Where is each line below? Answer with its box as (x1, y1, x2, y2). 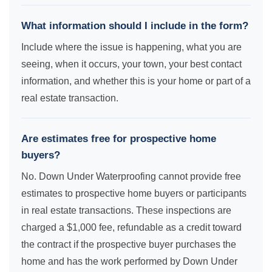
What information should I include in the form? (21, 20, 248, 32)
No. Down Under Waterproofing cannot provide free (21, 171, 241, 182)
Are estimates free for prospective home (21, 133, 216, 144)
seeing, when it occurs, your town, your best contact (21, 59, 242, 69)
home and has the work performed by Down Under (21, 256, 237, 267)
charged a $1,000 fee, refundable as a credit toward (21, 222, 242, 233)
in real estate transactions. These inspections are (21, 205, 231, 216)
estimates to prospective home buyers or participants (21, 188, 246, 199)
